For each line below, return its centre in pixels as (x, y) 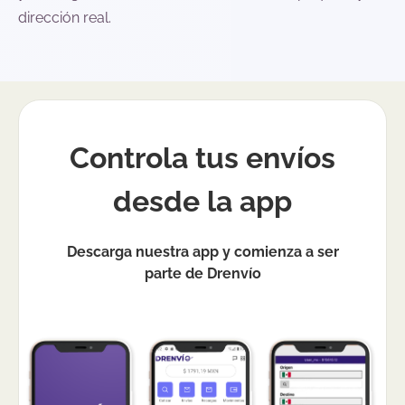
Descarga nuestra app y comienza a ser (202, 252)
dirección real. (65, 18)
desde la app (202, 202)
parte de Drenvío (202, 274)
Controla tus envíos (202, 158)
